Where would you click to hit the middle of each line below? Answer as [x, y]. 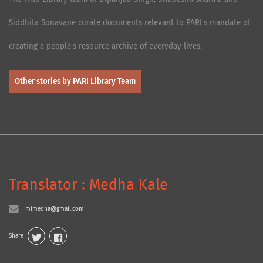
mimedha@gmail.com [55, 209]
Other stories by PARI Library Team [75, 82]
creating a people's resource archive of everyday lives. [105, 47]
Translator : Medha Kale [88, 185]
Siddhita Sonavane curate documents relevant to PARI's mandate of [129, 23]
